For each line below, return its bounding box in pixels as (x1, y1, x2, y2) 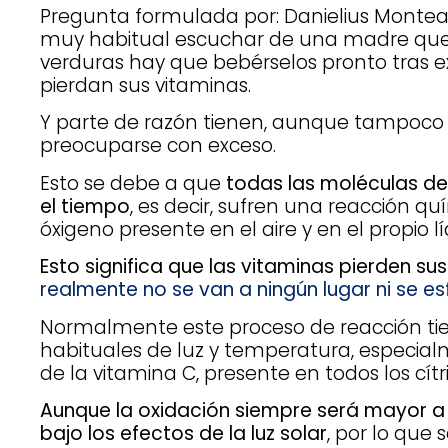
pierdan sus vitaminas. (40, 72, 251, 99)
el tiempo (40, 192, 130, 220)
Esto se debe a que (40, 169, 221, 197)
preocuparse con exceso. (40, 132, 276, 160)
